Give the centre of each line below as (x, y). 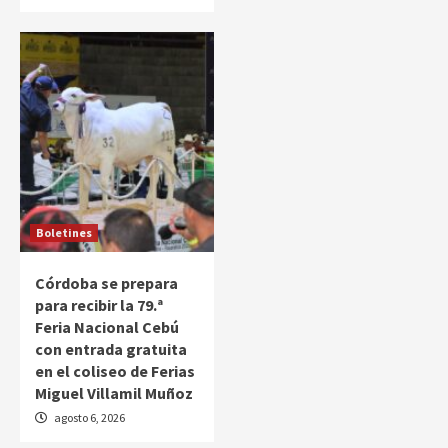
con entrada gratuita (111, 348)
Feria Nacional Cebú (107, 326)
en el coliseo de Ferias (115, 370)
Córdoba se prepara (106, 282)
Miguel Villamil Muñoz (114, 392)
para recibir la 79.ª (99, 304)
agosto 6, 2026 (88, 417)
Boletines (64, 232)
